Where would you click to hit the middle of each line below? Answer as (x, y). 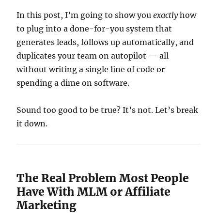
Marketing (47, 205)
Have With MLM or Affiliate (94, 192)
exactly (166, 15)
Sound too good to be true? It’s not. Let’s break (108, 110)
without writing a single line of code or (91, 69)
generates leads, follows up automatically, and (105, 42)
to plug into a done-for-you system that (94, 29)
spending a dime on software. (73, 83)
